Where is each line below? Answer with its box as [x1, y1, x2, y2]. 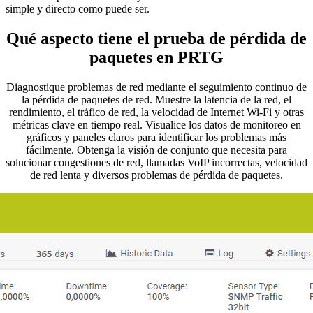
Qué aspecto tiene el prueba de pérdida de [6, 29, 307, 48]
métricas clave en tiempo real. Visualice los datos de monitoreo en [12, 118, 301, 131]
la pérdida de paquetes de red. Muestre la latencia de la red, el [22, 93, 291, 105]
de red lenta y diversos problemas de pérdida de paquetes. [30, 168, 283, 181]
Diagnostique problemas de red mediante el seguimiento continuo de [6, 80, 307, 93]
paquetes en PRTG [89, 48, 224, 66]
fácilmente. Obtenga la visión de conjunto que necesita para [26, 143, 287, 156]
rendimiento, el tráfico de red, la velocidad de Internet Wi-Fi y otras [9, 105, 304, 118]
